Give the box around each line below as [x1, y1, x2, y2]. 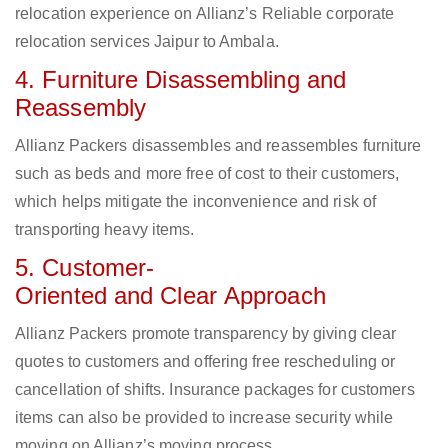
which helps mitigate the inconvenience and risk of [15, 193, 377, 211]
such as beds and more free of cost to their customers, [15, 165, 400, 183]
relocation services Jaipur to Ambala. [15, 33, 279, 51]
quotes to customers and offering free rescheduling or [15, 353, 396, 371]
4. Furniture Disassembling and [15, 66, 347, 94]
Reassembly [15, 94, 146, 122]
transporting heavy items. [15, 221, 195, 239]
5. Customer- [15, 254, 155, 282]
